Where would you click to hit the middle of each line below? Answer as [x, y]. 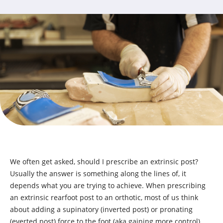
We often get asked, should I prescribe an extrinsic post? [104, 162]
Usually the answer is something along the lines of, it [98, 173]
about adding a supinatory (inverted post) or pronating [101, 209]
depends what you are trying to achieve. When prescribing [108, 185]
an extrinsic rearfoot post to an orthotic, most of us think [104, 197]
